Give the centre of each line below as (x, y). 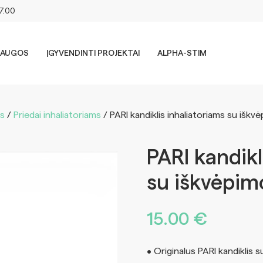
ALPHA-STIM (182, 54)
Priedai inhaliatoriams (57, 115)
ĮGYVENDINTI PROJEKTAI (93, 54)
